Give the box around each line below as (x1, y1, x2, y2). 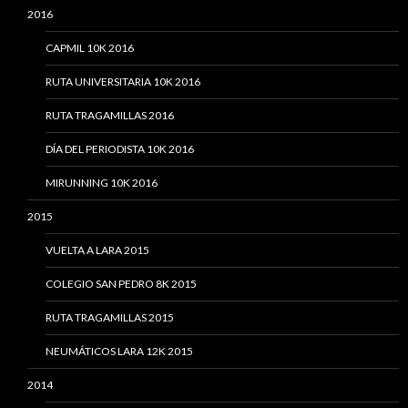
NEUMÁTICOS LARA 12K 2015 (46, 343, 193, 358)
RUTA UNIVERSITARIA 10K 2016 (46, 74, 200, 88)
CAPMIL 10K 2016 (46, 40, 134, 55)
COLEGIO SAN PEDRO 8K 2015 (46, 276, 197, 291)
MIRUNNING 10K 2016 (46, 175, 158, 189)
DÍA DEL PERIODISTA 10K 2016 (46, 141, 194, 156)
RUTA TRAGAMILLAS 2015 (46, 310, 174, 324)
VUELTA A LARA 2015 (46, 242, 149, 257)
